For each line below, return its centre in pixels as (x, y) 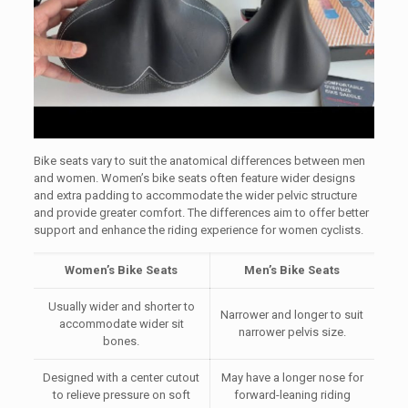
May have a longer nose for (292, 378)
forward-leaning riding (292, 395)
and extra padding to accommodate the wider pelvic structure (195, 196)
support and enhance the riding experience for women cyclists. (198, 230)
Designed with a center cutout (122, 378)
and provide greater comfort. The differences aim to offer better (201, 213)
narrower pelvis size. (292, 332)
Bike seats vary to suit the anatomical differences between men (199, 161)
